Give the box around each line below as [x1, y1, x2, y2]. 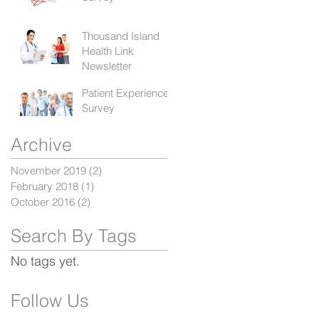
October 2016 [11, 195, 75, 209]
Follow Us [11, 290, 89, 311]
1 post [94, 179, 123, 193]
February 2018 [11, 179, 78, 193]
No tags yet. [11, 253, 80, 269]
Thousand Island [82, 29, 159, 43]
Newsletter [82, 59, 132, 73]
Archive [11, 134, 72, 155]
